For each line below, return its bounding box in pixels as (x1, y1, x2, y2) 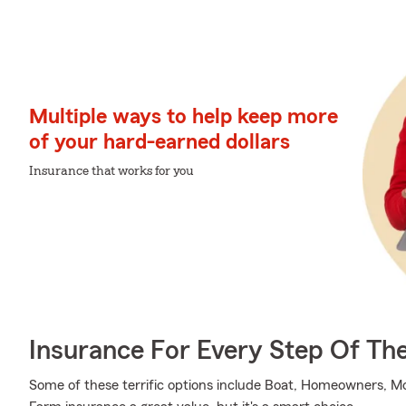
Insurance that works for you (29, 164, 194, 178)
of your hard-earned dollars (29, 130, 290, 153)
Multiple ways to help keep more (29, 105, 338, 128)
